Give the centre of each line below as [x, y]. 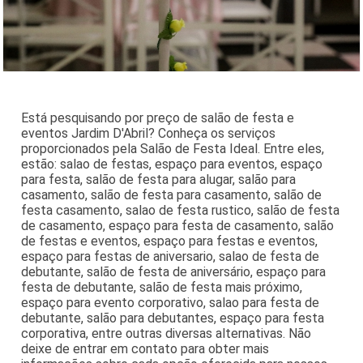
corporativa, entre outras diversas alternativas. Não [167, 334]
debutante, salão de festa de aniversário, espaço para [174, 272]
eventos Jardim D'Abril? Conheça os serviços [149, 134]
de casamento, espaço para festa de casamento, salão [178, 226]
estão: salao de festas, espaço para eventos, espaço [172, 164]
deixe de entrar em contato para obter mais [145, 349]
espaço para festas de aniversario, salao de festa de [171, 257]
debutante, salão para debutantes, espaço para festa [173, 318]
